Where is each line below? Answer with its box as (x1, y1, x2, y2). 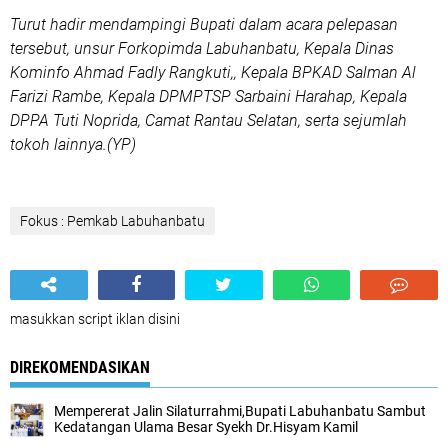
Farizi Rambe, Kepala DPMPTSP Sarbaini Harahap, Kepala (10, 87, 407, 106)
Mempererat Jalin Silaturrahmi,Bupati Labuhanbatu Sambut (54, 403, 426, 419)
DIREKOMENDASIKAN (10, 358, 150, 377)
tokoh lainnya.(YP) (10, 135, 136, 154)
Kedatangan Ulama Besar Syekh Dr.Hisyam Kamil (54, 419, 358, 435)
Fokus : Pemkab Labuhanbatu (20, 213, 205, 229)
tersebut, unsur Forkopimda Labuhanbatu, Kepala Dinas (10, 39, 394, 58)
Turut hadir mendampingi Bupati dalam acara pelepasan (10, 15, 398, 34)
